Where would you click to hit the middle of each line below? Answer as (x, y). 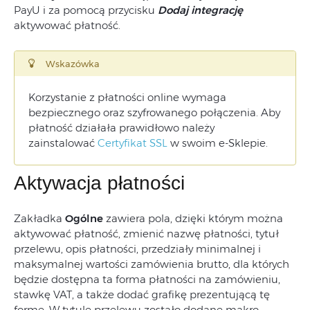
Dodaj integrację (200, 10)
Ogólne (84, 218)
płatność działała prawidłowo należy (121, 128)
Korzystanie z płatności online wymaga (127, 97)
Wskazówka (73, 64)
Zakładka (39, 218)
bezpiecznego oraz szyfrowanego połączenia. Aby (154, 112)
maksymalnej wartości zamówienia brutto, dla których (152, 264)
